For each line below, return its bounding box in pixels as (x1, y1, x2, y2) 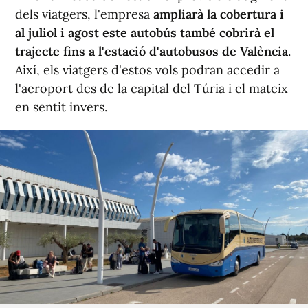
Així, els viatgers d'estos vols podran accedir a (15, 62, 280, 78)
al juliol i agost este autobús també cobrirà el (15, 25, 274, 41)
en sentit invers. (15, 99, 107, 115)
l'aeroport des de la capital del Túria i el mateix (15, 80, 288, 97)
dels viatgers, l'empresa (15, 6, 153, 23)
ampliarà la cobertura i (153, 6, 284, 23)
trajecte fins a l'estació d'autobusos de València (15, 43, 288, 60)
